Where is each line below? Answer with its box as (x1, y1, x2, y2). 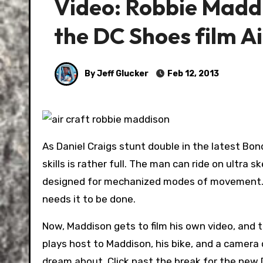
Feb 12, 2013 (166, 68, 219, 79)
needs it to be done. (42, 193, 136, 205)
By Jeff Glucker (83, 68, 149, 79)
